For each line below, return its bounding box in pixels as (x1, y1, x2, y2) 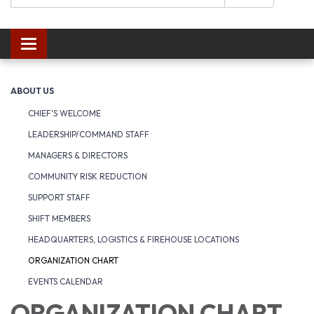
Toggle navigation (28, 39, 114, 53)
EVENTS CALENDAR (28, 276, 103, 287)
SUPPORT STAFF (28, 192, 90, 203)
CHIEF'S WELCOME (28, 108, 101, 118)
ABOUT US (11, 86, 54, 96)
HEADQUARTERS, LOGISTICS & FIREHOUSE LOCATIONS (28, 234, 239, 245)
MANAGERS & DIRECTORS (28, 150, 128, 161)
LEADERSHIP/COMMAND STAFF (28, 129, 149, 139)
